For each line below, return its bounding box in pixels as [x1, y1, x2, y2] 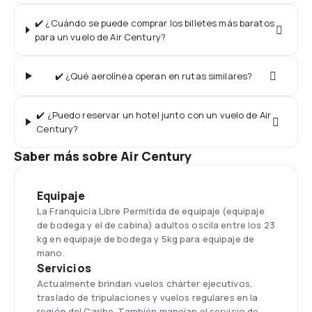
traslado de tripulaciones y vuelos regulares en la [37, 291, 258, 304]
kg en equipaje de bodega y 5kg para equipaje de [37, 233, 255, 245]
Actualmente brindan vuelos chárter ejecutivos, [37, 277, 253, 290]
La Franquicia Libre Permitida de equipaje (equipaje [37, 205, 265, 217]
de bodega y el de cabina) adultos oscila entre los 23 [37, 219, 275, 231]
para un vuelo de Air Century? [35, 31, 166, 43]
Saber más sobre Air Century [14, 148, 192, 164]
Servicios [37, 260, 91, 276]
